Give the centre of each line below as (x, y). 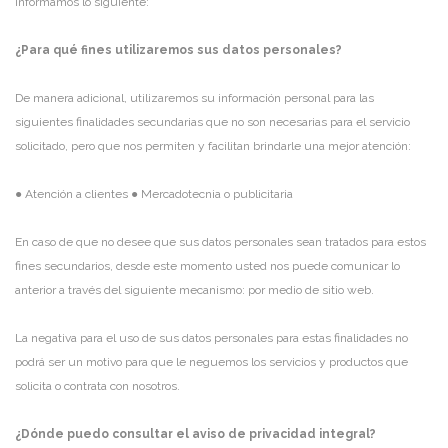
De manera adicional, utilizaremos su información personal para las (194, 97)
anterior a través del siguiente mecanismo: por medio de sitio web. (194, 289)
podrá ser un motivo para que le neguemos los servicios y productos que (211, 361)
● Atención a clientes (71, 193)
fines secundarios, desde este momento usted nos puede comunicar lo (207, 265)
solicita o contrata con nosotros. (97, 385)
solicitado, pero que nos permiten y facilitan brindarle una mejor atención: (213, 145)
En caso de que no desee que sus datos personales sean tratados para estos (220, 241)
